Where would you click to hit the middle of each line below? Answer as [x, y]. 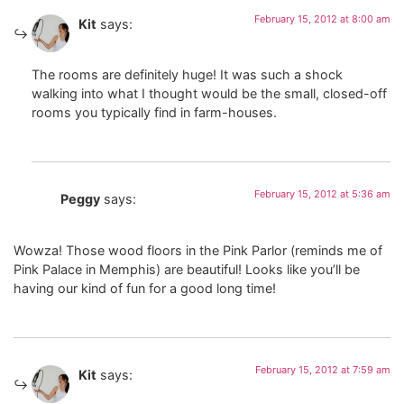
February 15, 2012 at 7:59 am [323, 370]
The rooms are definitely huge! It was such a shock [187, 75]
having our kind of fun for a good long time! [145, 288]
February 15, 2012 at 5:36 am [322, 194]
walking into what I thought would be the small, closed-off [209, 94]
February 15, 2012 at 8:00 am [322, 18]
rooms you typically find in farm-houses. [154, 113]
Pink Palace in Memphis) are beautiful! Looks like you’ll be [187, 269]
